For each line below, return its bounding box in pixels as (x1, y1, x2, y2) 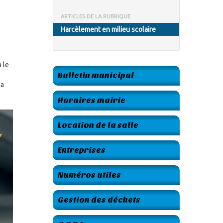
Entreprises (58, 145, 106, 155)
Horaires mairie (58, 96, 125, 105)
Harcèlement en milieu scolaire (61, 25, 156, 33)
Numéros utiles (58, 170, 121, 180)
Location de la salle (58, 120, 138, 130)
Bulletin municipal (58, 71, 134, 80)
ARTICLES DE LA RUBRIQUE (61, 13, 130, 19)
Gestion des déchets (58, 195, 140, 205)
